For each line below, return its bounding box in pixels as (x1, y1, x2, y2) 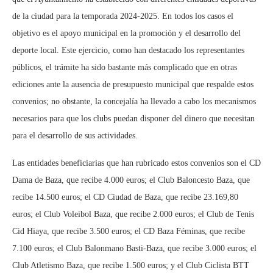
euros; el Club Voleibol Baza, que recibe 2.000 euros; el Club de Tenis (12, 210, 254, 219)
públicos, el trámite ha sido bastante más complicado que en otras (12, 63, 237, 72)
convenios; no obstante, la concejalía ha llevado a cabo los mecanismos (12, 97, 256, 106)
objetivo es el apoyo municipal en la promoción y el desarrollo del (12, 29, 241, 38)
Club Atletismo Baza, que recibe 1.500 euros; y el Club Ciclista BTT (12, 261, 249, 270)
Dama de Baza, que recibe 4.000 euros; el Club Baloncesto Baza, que (12, 175, 250, 185)
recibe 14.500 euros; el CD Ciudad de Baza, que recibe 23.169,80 (12, 193, 238, 202)
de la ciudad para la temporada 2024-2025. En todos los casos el (12, 12, 233, 21)
